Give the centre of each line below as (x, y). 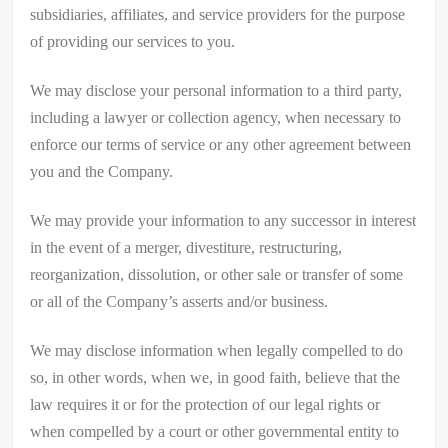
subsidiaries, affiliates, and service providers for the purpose (218, 14)
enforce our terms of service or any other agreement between (221, 144)
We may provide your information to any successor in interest (223, 220)
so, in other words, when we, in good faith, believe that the (215, 377)
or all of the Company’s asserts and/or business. (179, 301)
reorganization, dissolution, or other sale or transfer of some (217, 274)
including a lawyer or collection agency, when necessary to (216, 117)
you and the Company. (102, 171)
